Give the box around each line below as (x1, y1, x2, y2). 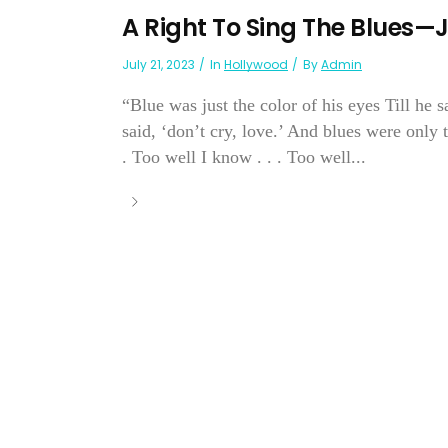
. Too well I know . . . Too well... (122, 147, 366, 168)
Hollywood (224, 56, 288, 74)
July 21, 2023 (122, 56, 195, 74)
